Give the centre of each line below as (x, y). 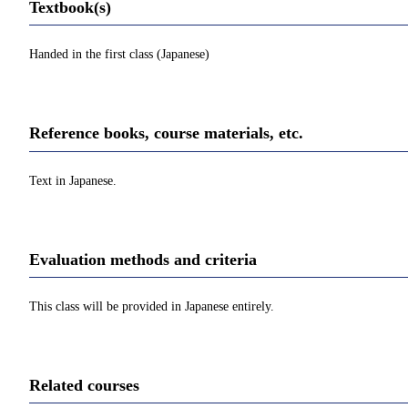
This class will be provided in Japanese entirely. (152, 306)
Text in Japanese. (73, 180)
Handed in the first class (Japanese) (119, 55)
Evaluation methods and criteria (143, 259)
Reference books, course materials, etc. (166, 133)
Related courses (84, 385)
